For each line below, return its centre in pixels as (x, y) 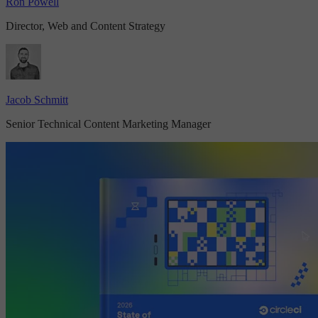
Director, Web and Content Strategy (86, 26)
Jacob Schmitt (37, 100)
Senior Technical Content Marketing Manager (108, 124)
